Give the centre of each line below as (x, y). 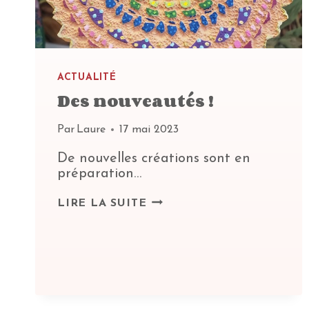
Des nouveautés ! (136, 100)
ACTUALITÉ (87, 77)
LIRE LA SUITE (102, 203)
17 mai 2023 (149, 129)
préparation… (99, 173)
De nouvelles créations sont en (154, 158)
